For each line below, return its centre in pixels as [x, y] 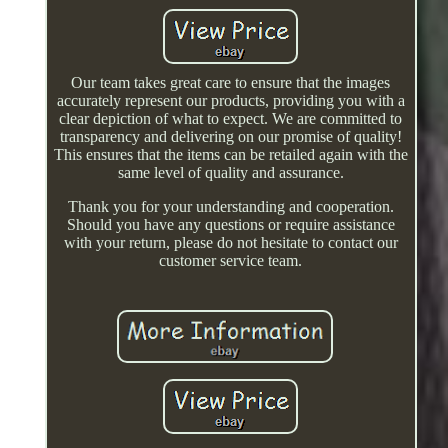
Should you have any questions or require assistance [230, 224]
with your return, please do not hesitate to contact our [230, 242]
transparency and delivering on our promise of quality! [230, 136]
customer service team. [231, 260]
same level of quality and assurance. [230, 172]
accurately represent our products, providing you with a [230, 100]
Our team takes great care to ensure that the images [231, 82]
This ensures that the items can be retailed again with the [230, 154]
